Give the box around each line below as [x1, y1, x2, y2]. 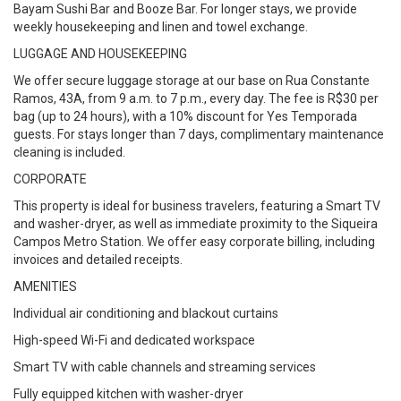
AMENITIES [13, 279, 77, 294]
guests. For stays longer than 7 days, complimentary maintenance [13, 127, 384, 141]
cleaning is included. [13, 145, 125, 159]
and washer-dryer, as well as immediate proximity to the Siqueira [13, 217, 378, 231]
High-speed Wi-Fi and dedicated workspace [13, 333, 255, 347]
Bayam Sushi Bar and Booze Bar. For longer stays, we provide [13, 2, 357, 16]
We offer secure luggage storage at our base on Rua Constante [13, 73, 370, 88]
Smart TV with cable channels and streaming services [13, 360, 316, 374]
